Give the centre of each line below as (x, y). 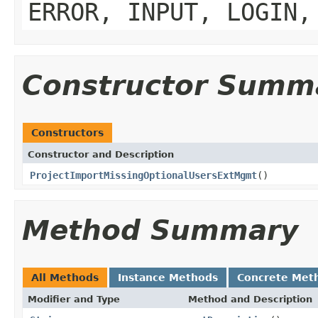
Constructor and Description (101, 154)
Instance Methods (168, 277)
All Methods (65, 277)
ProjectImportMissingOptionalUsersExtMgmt (143, 175)
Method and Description (250, 299)
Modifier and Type (74, 299)
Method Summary (160, 230)
